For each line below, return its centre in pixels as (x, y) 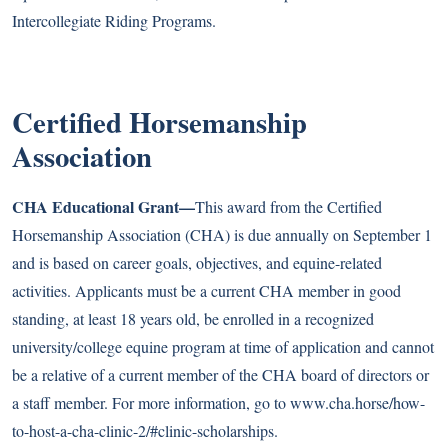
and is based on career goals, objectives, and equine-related (197, 262)
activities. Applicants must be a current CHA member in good (206, 290)
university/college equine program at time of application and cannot (223, 346)
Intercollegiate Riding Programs (112, 20)
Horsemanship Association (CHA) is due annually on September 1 (222, 234)
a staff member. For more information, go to (151, 402)
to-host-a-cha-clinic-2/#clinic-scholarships (143, 430)
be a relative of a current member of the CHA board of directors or (220, 374)
